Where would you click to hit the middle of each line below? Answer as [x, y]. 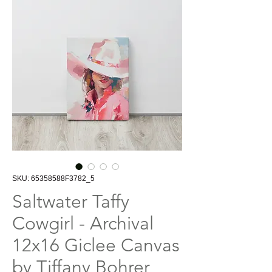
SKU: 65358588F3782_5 [53, 179]
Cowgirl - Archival [83, 224]
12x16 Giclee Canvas [96, 246]
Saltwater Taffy [71, 202]
